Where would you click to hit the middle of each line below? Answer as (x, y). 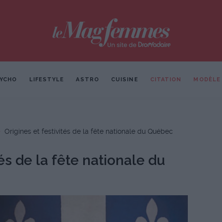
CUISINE (124, 80)
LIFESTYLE (47, 80)
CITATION (166, 80)
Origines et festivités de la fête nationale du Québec (89, 131)
